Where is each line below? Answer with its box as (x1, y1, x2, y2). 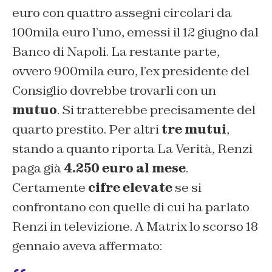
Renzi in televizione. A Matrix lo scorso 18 (12, 218, 258, 234)
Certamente (12, 179, 88, 195)
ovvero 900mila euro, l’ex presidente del (12, 63, 250, 79)
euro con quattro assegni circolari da (12, 4, 232, 21)
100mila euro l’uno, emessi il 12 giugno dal (12, 24, 259, 40)
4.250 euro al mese (64, 160, 186, 176)
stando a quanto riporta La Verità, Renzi (12, 140, 253, 157)
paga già (12, 160, 64, 176)
